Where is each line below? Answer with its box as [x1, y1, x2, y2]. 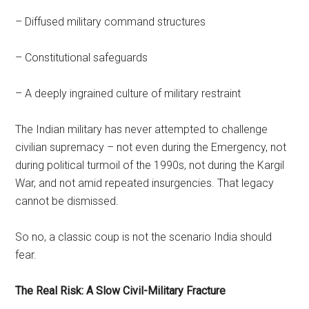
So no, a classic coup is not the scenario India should [15, 230, 272, 243]
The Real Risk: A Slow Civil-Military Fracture [15, 283, 226, 297]
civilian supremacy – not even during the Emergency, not [15, 140, 287, 154]
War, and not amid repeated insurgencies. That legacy [15, 176, 275, 190]
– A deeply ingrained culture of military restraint [15, 86, 241, 100]
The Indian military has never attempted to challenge [15, 122, 268, 136]
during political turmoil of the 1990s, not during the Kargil [15, 158, 285, 172]
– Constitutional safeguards [15, 50, 148, 64]
